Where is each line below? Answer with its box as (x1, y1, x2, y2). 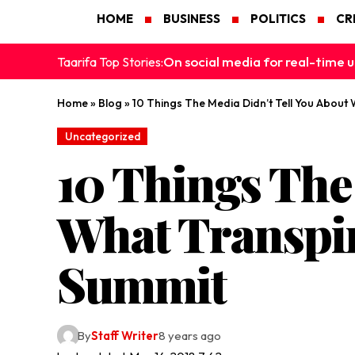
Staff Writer (91, 328, 159, 344)
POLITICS (250, 11, 306, 27)
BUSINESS (163, 11, 220, 27)
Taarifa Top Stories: (57, 53, 163, 70)
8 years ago (158, 328, 222, 344)
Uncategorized (64, 128, 140, 143)
